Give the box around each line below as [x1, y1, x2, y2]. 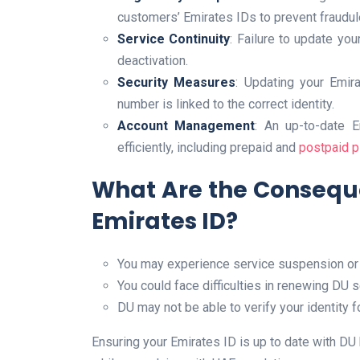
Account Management [117, 118, 256, 134]
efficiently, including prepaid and [117, 140, 299, 156]
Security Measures [117, 75, 236, 91]
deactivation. [117, 53, 188, 69]
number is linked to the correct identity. [117, 96, 334, 112]
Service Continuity [117, 31, 231, 47]
